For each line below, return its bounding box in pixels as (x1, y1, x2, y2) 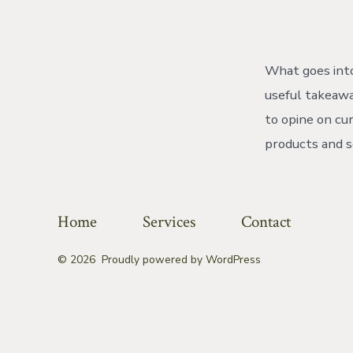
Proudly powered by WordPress (102, 252, 262, 268)
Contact (240, 211, 291, 233)
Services (143, 211, 196, 233)
